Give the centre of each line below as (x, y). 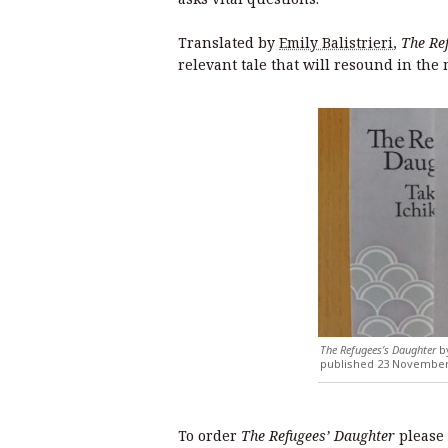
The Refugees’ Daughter (318, 436)
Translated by (228, 43)
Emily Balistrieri (336, 43)
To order (209, 436)
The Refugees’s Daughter (377, 350)
